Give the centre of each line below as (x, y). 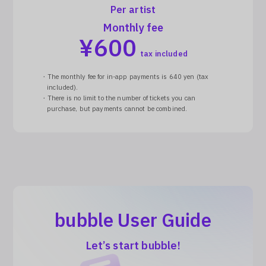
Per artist (133, 11)
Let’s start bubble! (133, 247)
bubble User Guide (133, 222)
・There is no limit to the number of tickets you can (118, 99)
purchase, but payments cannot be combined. (117, 110)
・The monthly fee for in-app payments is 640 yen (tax (125, 77)
